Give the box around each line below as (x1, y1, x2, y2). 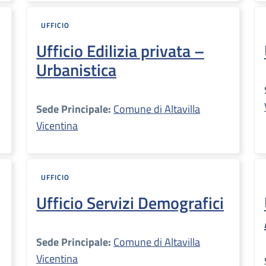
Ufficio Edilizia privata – (36, 38, 204, 64)
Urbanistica (36, 57, 116, 83)
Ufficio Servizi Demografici (36, 190, 224, 216)
